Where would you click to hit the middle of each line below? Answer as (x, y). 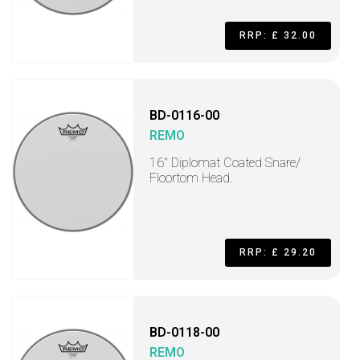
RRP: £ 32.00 (278, 35)
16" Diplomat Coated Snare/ (225, 163)
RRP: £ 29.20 (278, 252)
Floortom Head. (191, 178)
